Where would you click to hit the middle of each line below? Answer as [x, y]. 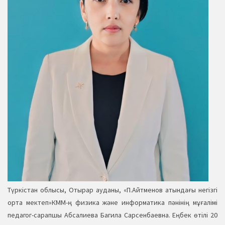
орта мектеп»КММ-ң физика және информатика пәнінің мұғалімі [113, 203]
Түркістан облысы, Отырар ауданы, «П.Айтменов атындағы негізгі [113, 190]
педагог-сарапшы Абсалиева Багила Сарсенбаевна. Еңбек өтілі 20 [113, 215]
